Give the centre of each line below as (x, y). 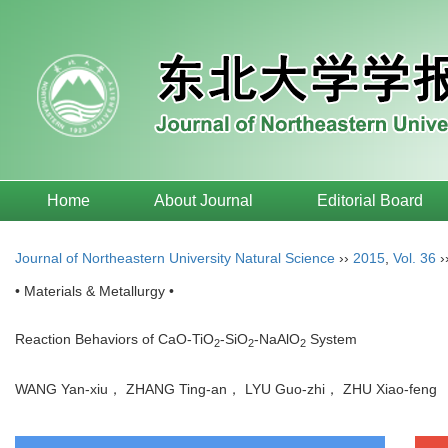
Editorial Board (370, 200)
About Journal (203, 200)
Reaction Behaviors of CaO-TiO (114, 339)
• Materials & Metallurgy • (94, 291)
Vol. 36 (414, 258)
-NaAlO (277, 339)
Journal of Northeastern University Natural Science (175, 258)
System (331, 339)
